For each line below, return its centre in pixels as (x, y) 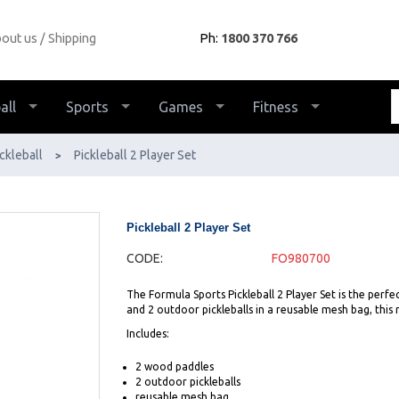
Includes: (147, 334)
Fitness (276, 107)
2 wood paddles (174, 366)
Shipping (72, 38)
